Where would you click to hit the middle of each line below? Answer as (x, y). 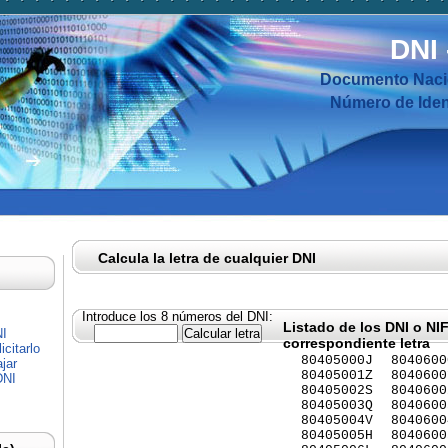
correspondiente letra (356, 343)
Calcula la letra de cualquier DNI (207, 258)
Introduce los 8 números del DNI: (177, 316)
